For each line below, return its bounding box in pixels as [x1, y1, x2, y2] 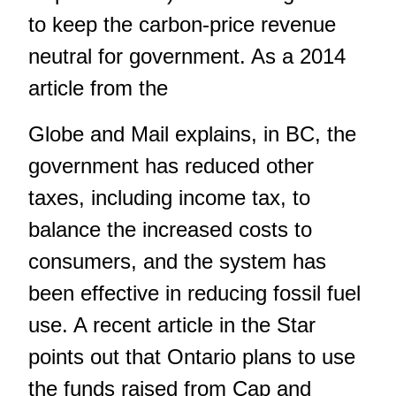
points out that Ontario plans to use [28, 345, 355, 369]
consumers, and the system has [28, 249, 326, 273]
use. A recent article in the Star [28, 313, 316, 337]
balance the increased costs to [28, 217, 312, 241]
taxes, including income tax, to [28, 186, 310, 209]
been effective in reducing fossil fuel [28, 281, 361, 305]
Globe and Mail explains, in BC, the [28, 122, 356, 146]
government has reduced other [28, 154, 314, 178]
